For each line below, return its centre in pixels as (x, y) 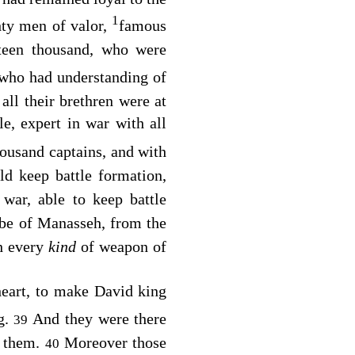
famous (143, 25)
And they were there (100, 319)
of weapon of (124, 246)
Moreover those (115, 343)
